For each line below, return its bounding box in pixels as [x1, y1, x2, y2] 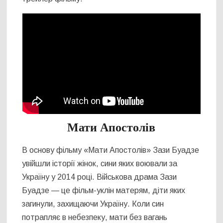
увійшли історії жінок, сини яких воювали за [22, 159, 178, 168]
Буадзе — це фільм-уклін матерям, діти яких [22, 186, 186, 195]
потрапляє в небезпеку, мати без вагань [22, 213, 168, 222]
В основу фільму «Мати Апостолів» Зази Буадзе [22, 146, 200, 155]
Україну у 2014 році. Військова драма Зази [22, 173, 177, 182]
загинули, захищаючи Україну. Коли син [22, 200, 164, 209]
